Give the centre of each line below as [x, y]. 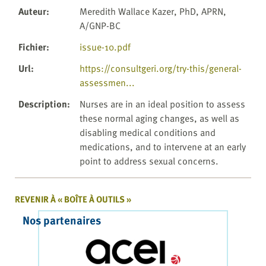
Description [43, 104]
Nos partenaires [62, 220]
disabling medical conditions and [148, 132]
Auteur [32, 11]
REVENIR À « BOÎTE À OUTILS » [73, 199]
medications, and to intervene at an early [163, 146]
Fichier [32, 47]
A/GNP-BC [100, 25]
